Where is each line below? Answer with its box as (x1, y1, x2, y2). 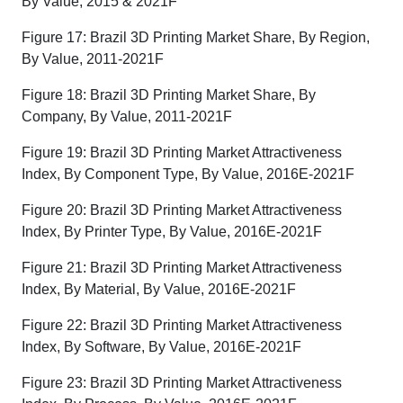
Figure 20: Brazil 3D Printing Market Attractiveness (22, 202, 342, 218)
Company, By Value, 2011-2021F (22, 109, 232, 124)
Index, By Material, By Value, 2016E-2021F (22, 282, 296, 297)
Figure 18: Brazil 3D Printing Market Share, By (22, 87, 316, 103)
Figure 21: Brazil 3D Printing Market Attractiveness (22, 260, 342, 275)
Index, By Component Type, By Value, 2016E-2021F (22, 166, 354, 182)
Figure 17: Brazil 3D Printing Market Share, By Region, (22, 30, 370, 45)
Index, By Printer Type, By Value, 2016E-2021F (22, 224, 322, 239)
